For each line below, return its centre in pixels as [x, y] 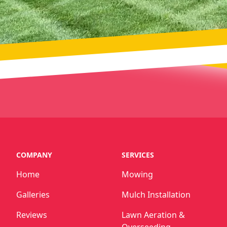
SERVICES [138, 155]
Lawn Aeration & [153, 215]
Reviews [32, 215]
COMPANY [34, 155]
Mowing [137, 174]
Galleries [33, 195]
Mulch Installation [156, 195]
